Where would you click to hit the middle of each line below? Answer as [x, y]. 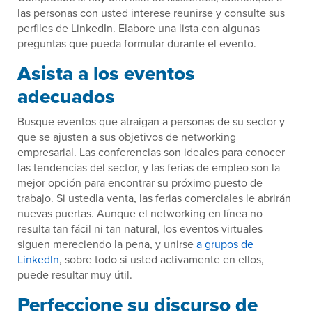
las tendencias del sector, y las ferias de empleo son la [149, 167]
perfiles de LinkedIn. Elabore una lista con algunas [139, 28]
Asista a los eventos [106, 74]
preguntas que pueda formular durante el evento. [137, 44]
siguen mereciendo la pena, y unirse [107, 244]
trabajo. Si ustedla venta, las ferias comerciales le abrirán [154, 198]
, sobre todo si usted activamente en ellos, [162, 259]
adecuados [66, 97]
